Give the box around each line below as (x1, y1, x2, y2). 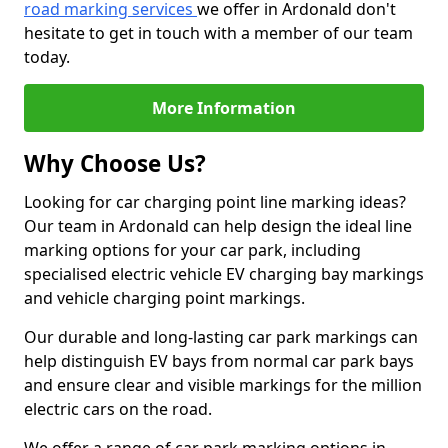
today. (24, 46, 70, 68)
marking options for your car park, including (24, 239, 361, 261)
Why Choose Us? (24, 148, 206, 179)
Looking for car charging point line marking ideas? (24, 191, 406, 213)
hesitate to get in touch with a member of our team (24, 22, 413, 44)
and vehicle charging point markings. (24, 287, 305, 309)
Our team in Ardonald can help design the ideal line (24, 215, 412, 237)
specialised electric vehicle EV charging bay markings (24, 263, 424, 285)
